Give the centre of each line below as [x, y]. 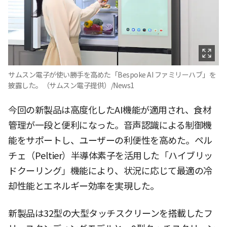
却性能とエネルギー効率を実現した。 [84, 186]
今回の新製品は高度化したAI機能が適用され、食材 [110, 110]
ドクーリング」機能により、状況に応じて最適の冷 [110, 171]
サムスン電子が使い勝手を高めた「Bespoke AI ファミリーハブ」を [112, 75]
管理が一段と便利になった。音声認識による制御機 [110, 125]
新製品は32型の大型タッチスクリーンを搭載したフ [110, 213]
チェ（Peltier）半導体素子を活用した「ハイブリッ [110, 156]
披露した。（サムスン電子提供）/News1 [71, 85]
